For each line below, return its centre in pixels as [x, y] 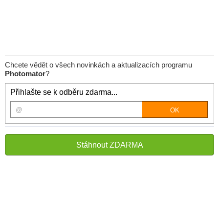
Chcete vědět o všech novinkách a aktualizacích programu [99, 65]
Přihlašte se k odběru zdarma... [64, 92]
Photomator [25, 74]
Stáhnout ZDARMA [109, 145]
